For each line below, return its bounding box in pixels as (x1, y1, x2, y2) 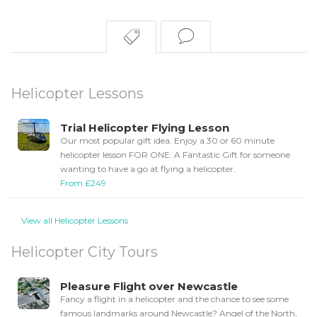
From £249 (60, 178, 106, 189)
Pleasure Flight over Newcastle (60, 279, 238, 294)
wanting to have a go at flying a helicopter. (60, 163, 236, 175)
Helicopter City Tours (11, 243, 158, 261)
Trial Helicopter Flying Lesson (60, 121, 229, 135)
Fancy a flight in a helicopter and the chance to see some (60, 294, 289, 305)
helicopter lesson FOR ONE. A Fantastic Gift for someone (60, 149, 290, 161)
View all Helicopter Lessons (21, 215, 128, 226)
